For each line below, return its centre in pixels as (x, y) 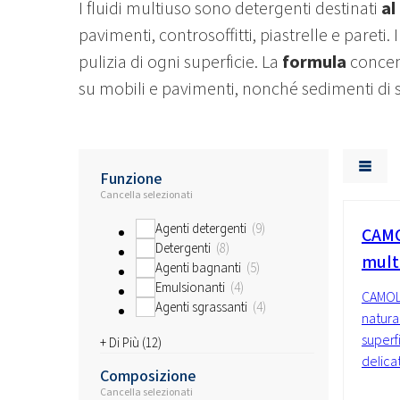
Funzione (131, 179)
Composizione (148, 376)
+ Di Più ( (123, 343)
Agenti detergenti (202, 229)
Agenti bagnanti (200, 268)
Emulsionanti (192, 288)
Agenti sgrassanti (203, 308)
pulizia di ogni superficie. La (180, 62)
